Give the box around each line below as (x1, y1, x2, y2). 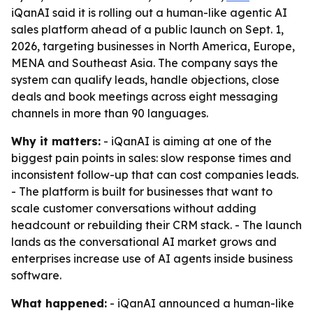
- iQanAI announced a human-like (107, 296, 294, 310)
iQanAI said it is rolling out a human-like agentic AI (11, 6, 287, 20)
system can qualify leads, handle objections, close (11, 73, 279, 87)
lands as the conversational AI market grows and (11, 235, 277, 249)
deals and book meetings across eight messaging (11, 89, 278, 103)
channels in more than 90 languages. (11, 106, 208, 120)
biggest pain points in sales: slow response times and (11, 151, 291, 165)
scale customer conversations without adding (11, 201, 256, 215)
